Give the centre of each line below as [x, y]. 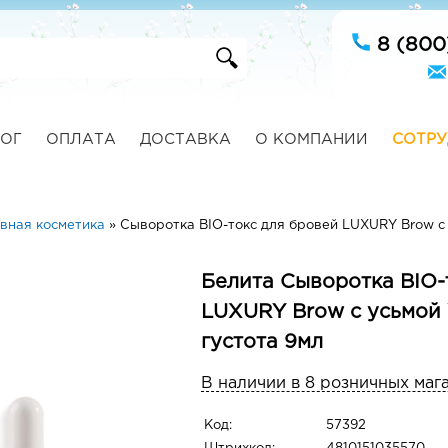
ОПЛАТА [80, 139]
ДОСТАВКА [185, 139]
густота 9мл [262, 342]
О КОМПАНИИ [311, 139]
